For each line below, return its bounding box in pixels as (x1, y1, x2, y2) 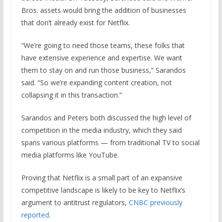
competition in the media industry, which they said (21, 125, 182, 135)
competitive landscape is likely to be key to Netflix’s (21, 185, 185, 195)
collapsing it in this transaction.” (21, 90, 122, 100)
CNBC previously (128, 197, 182, 207)
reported (21, 210, 49, 220)
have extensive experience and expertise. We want (21, 53, 182, 62)
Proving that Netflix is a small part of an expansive (21, 172, 182, 182)
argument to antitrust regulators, (21, 197, 129, 207)
